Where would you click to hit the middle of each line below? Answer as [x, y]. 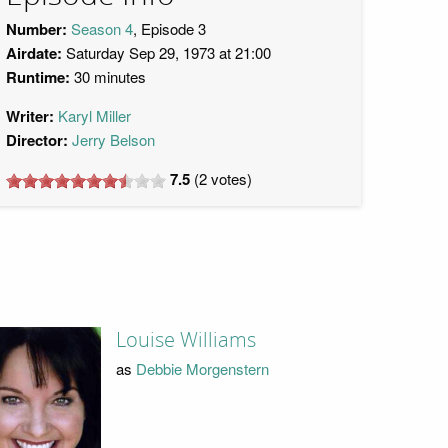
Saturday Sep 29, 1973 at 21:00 [166, 52]
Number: [36, 29]
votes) [229, 178]
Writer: [30, 116]
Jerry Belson [113, 139]
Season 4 [102, 28]
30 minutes [108, 76]
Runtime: [38, 77]
